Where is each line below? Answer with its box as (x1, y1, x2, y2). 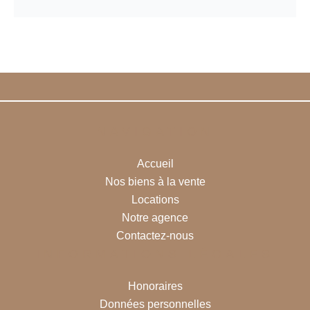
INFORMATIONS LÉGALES (36, 247, 274, 261)
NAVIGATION (96, 125, 214, 138)
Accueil (136, 158, 174, 170)
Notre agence (122, 212, 188, 224)
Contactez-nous (116, 230, 194, 241)
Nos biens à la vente (104, 176, 206, 188)
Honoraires (127, 280, 183, 292)
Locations (131, 194, 179, 206)
